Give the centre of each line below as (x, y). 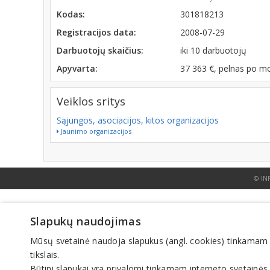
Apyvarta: (77, 68)
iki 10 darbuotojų (214, 50)
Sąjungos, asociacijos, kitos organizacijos (138, 120)
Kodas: (71, 14)
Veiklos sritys (91, 101)
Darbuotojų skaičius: (100, 50)
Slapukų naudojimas (86, 221)
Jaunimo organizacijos (95, 131)
